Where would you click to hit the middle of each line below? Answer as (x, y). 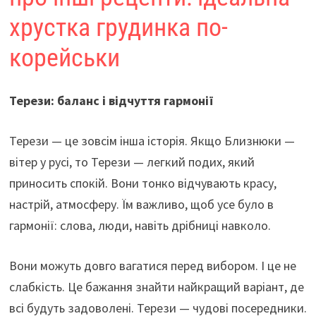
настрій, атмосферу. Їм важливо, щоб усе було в (141, 205)
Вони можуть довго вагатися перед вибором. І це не (152, 266)
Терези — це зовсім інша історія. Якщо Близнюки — (152, 141)
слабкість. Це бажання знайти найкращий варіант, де (156, 287)
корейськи (64, 58)
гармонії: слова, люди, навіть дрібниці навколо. (140, 226)
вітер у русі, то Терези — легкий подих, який (132, 162)
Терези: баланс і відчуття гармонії (111, 101)
